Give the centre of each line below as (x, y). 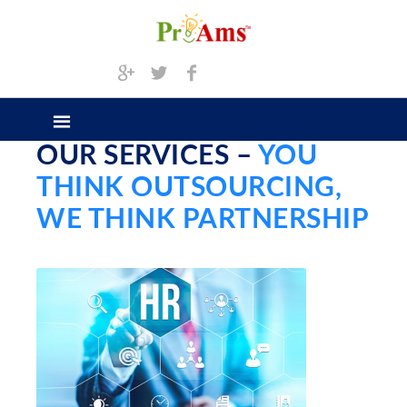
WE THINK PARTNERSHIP (203, 220)
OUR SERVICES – (147, 156)
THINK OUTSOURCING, (189, 188)
